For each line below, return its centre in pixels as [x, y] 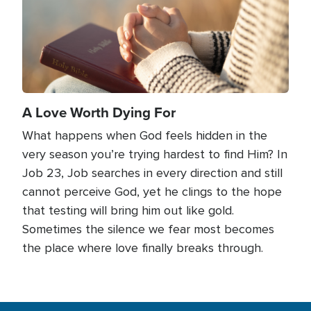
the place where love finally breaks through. [143, 247]
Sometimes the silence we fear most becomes [148, 229]
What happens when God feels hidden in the [145, 135]
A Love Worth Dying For [99, 112]
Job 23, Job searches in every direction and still [152, 173]
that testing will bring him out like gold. [128, 210]
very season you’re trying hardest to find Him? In [155, 154]
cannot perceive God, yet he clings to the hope [152, 191]
